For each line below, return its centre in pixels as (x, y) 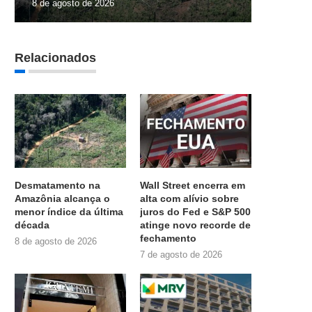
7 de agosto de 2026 (181, 255)
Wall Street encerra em (193, 186)
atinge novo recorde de (196, 225)
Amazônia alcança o (62, 199)
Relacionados (55, 57)
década (32, 225)
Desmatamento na (57, 186)
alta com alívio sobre (190, 199)
